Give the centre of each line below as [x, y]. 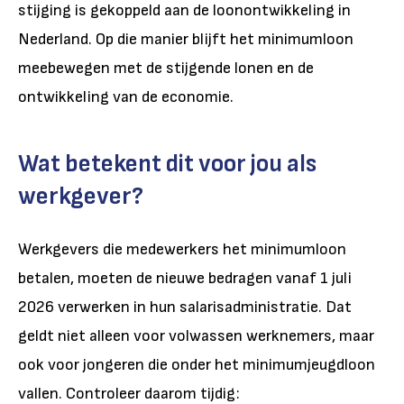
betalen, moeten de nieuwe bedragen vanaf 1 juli [185, 278]
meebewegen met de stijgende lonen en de [166, 68]
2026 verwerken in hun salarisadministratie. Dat [185, 307]
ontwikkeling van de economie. [126, 96]
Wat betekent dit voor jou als [167, 163]
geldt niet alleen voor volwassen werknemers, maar [196, 335]
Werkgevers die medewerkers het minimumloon [182, 249]
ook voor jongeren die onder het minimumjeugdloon [197, 364]
